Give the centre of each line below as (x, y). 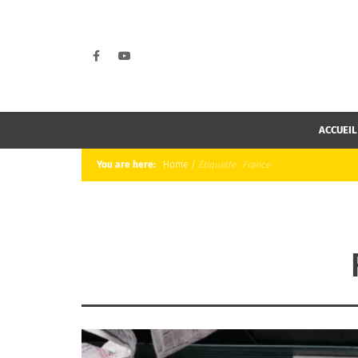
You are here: (128, 165)
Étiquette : (221, 165)
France (257, 165)
